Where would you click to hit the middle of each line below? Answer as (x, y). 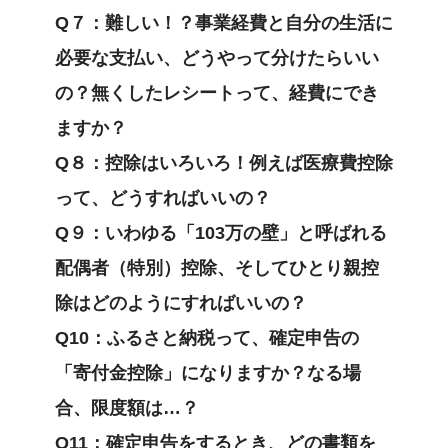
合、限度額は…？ (127, 408)
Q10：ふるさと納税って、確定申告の (207, 338)
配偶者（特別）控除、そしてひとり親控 (217, 268)
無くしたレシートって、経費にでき (235, 93)
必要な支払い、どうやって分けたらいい (217, 58)
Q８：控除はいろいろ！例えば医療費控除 (224, 163)
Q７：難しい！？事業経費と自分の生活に (224, 23)
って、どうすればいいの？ (163, 198)
